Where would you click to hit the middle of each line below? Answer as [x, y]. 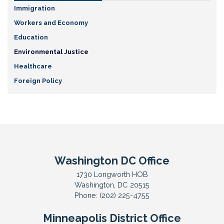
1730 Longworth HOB [112, 174]
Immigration [34, 8]
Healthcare [33, 66]
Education [31, 37]
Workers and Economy [51, 22]
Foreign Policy [38, 80]
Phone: [87, 195]
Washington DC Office [112, 161]
